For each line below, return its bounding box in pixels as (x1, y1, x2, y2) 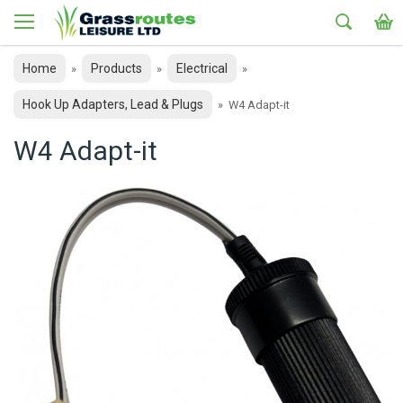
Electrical (176, 61, 228, 76)
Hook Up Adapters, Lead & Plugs (22, 97, 203, 112)
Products (91, 61, 142, 76)
